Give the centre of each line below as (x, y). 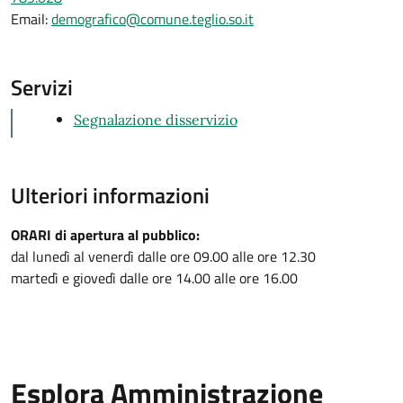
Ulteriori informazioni (110, 195)
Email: (31, 19)
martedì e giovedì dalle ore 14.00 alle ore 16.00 (154, 278)
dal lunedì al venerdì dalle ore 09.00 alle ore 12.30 (163, 256)
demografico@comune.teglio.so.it (152, 19)
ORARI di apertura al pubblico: (105, 235)
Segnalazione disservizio (155, 120)
